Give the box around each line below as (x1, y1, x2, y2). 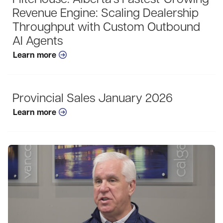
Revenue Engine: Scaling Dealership (12, 8, 199, 20)
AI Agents (12, 36, 63, 48)
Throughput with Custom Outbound (12, 22, 200, 34)
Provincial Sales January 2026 (12, 93, 173, 105)
